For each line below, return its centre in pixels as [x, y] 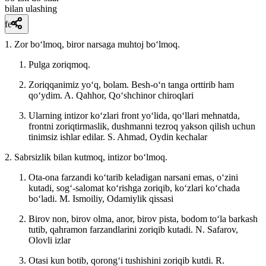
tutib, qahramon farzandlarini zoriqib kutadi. [112, 229]
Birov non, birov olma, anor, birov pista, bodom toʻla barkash [143, 218]
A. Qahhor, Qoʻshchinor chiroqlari [129, 95]
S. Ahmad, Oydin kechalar [157, 137]
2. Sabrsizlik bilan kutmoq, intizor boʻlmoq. [86, 157]
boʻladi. [44, 198]
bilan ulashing [31, 8]
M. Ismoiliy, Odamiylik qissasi [116, 198]
